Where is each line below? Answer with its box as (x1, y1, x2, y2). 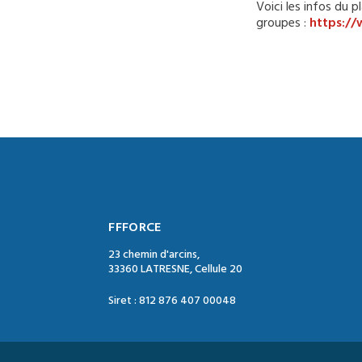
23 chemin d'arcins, (108, 246, 200, 263)
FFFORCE (108, 218, 162, 236)
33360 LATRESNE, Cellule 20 (108, 261, 243, 277)
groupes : (256, 14, 309, 32)
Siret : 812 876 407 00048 (108, 293, 237, 309)
